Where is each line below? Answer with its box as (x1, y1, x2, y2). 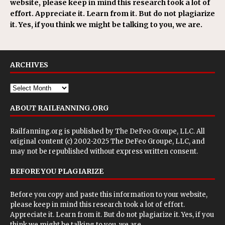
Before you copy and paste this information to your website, (10, 190, 207, 199)
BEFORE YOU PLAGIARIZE (10, 166, 103, 176)
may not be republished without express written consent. (10, 147, 198, 156)
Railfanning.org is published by (10, 127, 115, 136)
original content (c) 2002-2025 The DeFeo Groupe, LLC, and (10, 137, 205, 146)
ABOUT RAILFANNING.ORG (10, 103, 109, 113)
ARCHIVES (10, 60, 48, 69)
